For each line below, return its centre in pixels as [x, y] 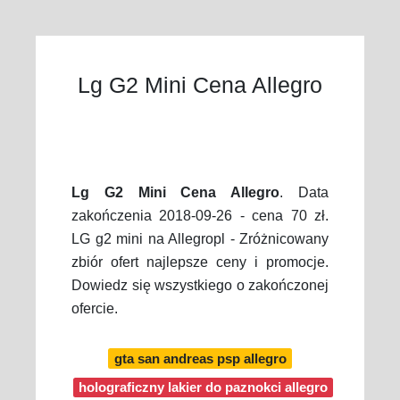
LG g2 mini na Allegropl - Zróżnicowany [200, 239]
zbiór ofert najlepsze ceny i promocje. [200, 262]
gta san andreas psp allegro [200, 358]
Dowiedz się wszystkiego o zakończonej [200, 285]
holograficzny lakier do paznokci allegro [204, 387]
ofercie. [95, 308]
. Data [304, 192]
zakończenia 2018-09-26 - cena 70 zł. [200, 216]
